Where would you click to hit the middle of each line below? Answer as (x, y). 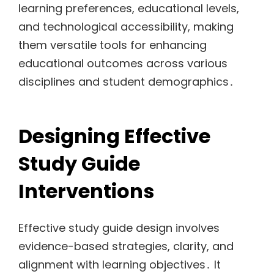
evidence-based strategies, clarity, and (126, 246)
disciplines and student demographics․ (126, 81)
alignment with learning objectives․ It (120, 265)
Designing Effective (114, 136)
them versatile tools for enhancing (113, 45)
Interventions (86, 191)
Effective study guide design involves (119, 228)
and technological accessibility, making (126, 26)
